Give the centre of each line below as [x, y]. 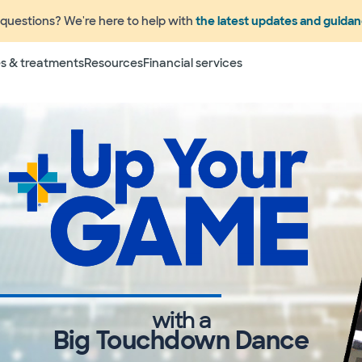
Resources [113, 63]
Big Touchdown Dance [181, 340]
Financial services [192, 63]
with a [181, 321]
